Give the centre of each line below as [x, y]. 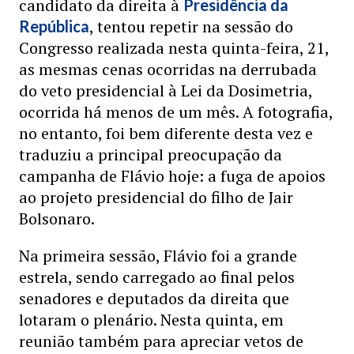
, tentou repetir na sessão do [191, 26]
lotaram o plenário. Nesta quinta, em [151, 320]
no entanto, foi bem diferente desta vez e [166, 133]
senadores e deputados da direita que [154, 298]
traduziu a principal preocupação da [151, 154]
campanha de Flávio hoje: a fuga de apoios [172, 176]
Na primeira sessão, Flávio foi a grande [158, 256]
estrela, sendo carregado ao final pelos [157, 277]
